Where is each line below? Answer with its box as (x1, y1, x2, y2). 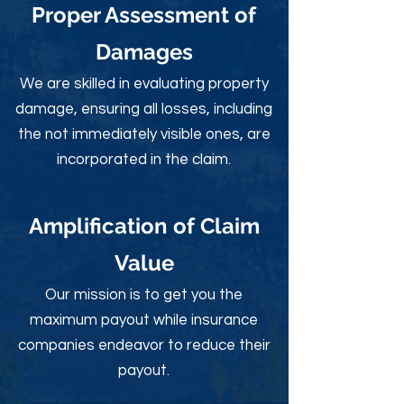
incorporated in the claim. (57, 151, 231, 168)
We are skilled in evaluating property (19, 76, 269, 92)
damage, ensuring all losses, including (15, 101, 272, 117)
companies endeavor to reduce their (17, 337, 271, 353)
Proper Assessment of (32, 2, 256, 28)
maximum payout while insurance (30, 312, 258, 328)
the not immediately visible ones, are (17, 126, 271, 142)
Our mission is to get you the (45, 287, 243, 303)
